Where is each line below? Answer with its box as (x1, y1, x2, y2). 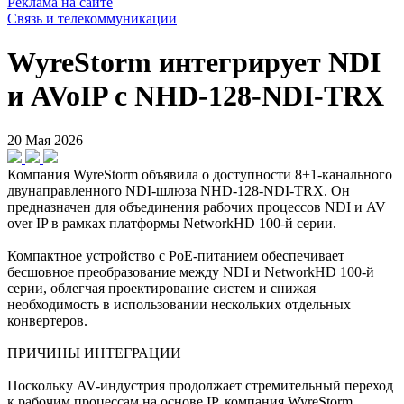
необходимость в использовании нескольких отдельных (7, 296, 351, 312)
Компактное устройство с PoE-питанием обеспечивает (7, 247, 344, 263)
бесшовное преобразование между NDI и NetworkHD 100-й (7, 263, 374, 280)
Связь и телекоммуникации (7, 11, 177, 26)
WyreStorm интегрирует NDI (7, 46, 381, 79)
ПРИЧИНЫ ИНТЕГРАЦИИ (7, 344, 181, 361)
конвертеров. (7, 312, 87, 328)
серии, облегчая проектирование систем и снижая (7, 280, 316, 296)
